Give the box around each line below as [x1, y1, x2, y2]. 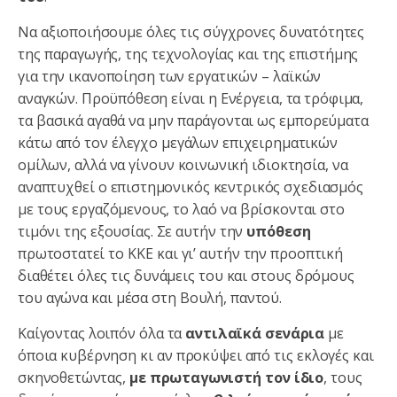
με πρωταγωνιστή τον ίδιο [128, 367, 324, 387]
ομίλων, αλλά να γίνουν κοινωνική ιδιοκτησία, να [18, 154, 348, 175]
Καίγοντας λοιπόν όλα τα [18, 323, 186, 343]
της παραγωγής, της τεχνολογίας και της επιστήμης [18, 43, 359, 64]
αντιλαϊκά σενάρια [185, 323, 325, 343]
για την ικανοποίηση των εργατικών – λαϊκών [18, 66, 322, 86]
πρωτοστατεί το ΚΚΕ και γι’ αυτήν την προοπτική [18, 243, 343, 263]
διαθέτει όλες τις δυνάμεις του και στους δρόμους [18, 265, 354, 285]
